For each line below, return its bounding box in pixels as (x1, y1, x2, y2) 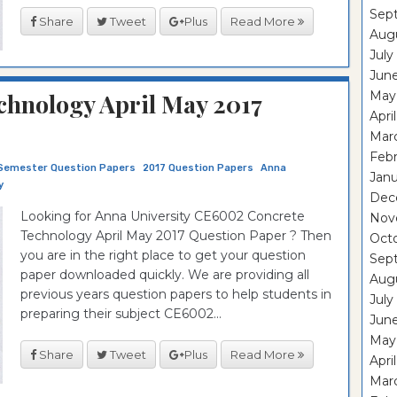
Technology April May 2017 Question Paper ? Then (20, 228, 331, 244)
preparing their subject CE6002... (20, 306, 222, 322)
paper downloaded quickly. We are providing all (20, 267, 309, 283)
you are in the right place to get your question (20, 247, 306, 263)
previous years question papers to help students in (20, 286, 331, 302)
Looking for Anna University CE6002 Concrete (20, 208, 305, 224)
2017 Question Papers (143, 162, 253, 174)
